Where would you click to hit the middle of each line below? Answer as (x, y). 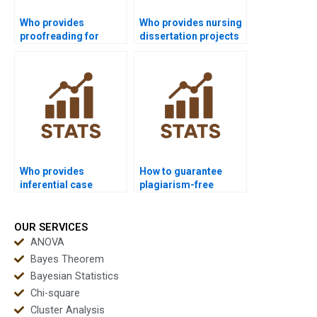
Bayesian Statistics (74, 276)
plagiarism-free (177, 185)
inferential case (56, 185)
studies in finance (61, 198)
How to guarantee (181, 172)
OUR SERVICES (51, 227)
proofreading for (59, 36)
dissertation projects (189, 36)
